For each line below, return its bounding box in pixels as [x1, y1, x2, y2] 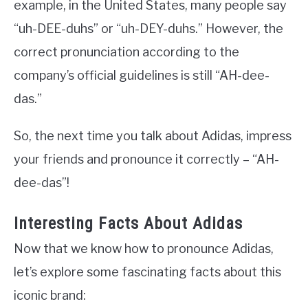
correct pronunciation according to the [14, 45, 239, 60]
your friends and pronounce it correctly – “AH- [14, 152, 279, 167]
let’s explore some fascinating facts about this [14, 265, 281, 280]
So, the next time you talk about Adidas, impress [14, 129, 291, 144]
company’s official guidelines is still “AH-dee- [14, 68, 269, 83]
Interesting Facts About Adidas [14, 214, 243, 234]
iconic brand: [14, 288, 86, 303]
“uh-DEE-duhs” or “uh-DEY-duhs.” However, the [14, 21, 283, 36]
